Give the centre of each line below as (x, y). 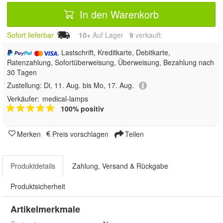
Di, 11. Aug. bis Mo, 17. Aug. (89, 85)
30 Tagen (22, 72)
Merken (29, 134)
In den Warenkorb (118, 14)
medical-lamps (65, 99)
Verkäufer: (23, 99)
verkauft (147, 35)
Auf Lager (110, 35)
